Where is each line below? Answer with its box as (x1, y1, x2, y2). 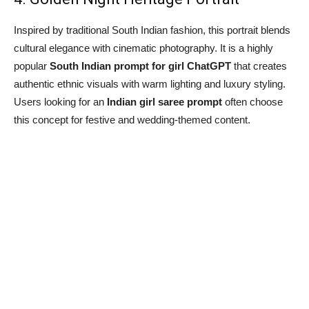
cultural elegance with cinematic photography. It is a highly (14, 41, 273, 54)
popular (14, 59, 50, 72)
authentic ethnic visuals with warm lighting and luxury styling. (14, 77, 286, 90)
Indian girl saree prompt (107, 95, 222, 108)
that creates (231, 59, 287, 72)
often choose (222, 95, 283, 108)
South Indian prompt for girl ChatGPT (50, 59, 231, 72)
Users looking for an (14, 95, 107, 108)
